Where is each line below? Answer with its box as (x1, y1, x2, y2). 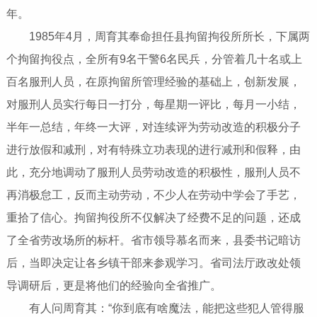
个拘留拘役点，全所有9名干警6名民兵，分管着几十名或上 (6, 53, 302, 66)
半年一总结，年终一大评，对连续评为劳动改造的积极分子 (6, 121, 301, 134)
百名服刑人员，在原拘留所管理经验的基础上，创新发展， (6, 76, 301, 88)
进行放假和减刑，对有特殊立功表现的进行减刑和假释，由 (6, 144, 301, 156)
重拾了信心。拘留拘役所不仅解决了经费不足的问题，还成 (6, 212, 301, 224)
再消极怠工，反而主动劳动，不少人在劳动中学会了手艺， (6, 189, 301, 202)
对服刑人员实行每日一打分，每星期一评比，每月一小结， (6, 98, 301, 111)
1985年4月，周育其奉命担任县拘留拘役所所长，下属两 (6, 30, 310, 43)
